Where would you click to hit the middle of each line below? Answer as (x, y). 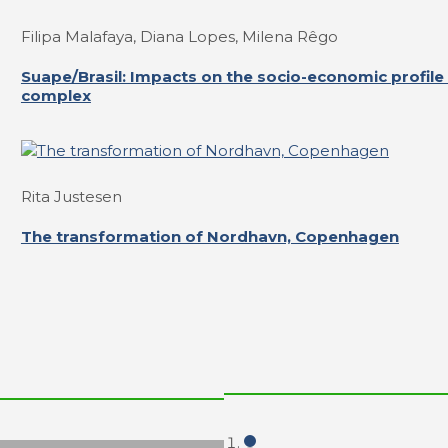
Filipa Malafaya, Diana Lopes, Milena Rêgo (179, 36)
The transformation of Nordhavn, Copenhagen (209, 236)
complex (55, 95)
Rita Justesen (71, 196)
